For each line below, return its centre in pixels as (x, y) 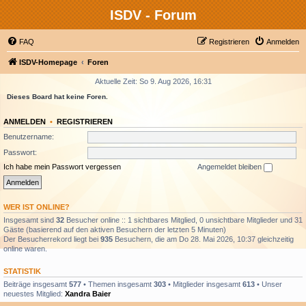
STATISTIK (22, 271)
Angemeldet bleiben (231, 167)
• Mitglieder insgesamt (204, 284)
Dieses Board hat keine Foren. (57, 97)
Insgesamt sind (30, 220)
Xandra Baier (88, 293)
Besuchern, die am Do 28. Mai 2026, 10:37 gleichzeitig (203, 239)
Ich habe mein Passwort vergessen (62, 167)
